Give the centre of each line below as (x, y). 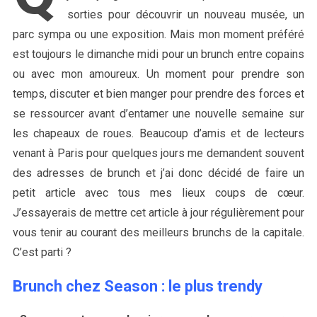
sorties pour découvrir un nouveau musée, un (186, 15)
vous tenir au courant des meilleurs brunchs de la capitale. (158, 233)
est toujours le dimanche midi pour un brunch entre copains (158, 54)
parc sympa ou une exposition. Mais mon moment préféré (158, 35)
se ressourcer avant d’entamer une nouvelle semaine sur (158, 114)
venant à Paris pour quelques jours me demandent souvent (158, 154)
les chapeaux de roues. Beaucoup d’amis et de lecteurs (158, 134)
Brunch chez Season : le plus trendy (137, 287)
